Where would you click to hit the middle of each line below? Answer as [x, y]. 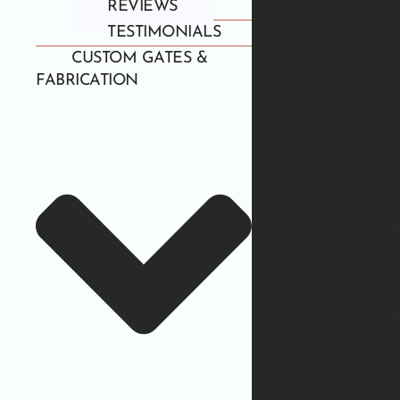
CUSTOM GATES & [139, 59]
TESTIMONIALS [164, 33]
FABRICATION [87, 81]
